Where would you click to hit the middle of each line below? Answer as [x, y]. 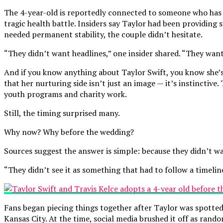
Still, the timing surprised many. [62, 113]
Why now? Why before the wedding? [69, 132]
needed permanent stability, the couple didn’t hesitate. [103, 35]
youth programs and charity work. [65, 94]
